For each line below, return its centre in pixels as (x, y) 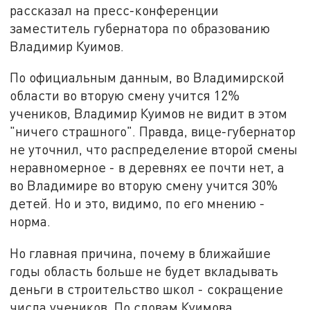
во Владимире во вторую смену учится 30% (144, 185)
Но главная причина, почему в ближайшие (140, 253)
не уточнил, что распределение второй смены (154, 149)
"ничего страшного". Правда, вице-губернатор (153, 131)
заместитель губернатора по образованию (140, 28)
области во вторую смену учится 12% (125, 95)
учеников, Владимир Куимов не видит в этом (149, 113)
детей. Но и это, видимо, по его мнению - (138, 203)
